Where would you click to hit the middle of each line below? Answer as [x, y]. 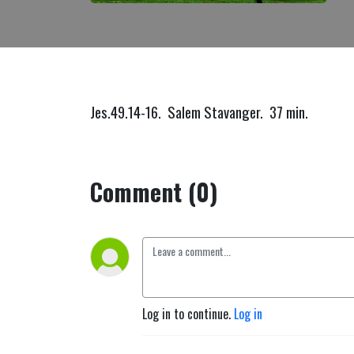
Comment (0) [154, 192]
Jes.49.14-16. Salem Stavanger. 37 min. [201, 112]
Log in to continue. [188, 314]
